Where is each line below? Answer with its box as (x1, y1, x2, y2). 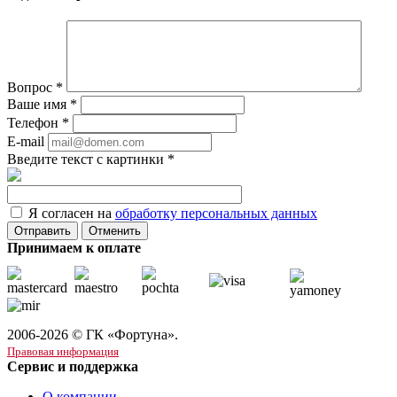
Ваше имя (7, 97, 70, 113)
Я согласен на (28, 206, 115, 222)
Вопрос (7, 80, 56, 96)
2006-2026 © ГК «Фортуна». (7, 326, 178, 342)
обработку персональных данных (115, 206, 317, 222)
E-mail (7, 134, 44, 150)
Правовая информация (7, 344, 119, 358)
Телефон (7, 115, 62, 131)
